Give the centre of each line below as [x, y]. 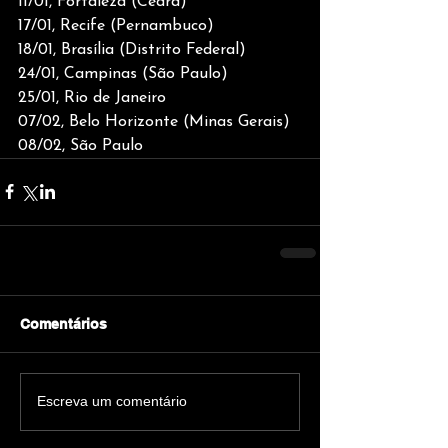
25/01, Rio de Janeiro [92, 97]
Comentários [63, 323]
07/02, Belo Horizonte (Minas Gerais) [154, 121]
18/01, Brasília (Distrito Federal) [132, 49]
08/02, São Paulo [80, 145]
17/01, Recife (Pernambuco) [116, 25]
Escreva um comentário [112, 401]
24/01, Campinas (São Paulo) [123, 73]
